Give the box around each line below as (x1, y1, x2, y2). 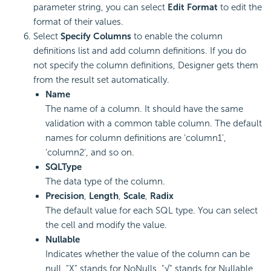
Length (89, 191, 119, 202)
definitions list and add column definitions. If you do (33, 45, 246, 57)
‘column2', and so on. (45, 147, 134, 158)
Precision (45, 191, 84, 202)
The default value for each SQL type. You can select (45, 205, 258, 217)
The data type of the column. (45, 176, 165, 188)
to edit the (218, 2, 262, 13)
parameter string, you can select (33, 2, 168, 13)
